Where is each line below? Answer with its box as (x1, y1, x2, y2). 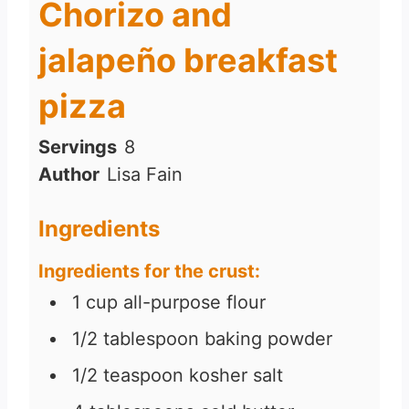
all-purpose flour (123, 291, 266, 314)
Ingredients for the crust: (38, 260, 260, 283)
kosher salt (189, 364, 283, 387)
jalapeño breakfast (38, 39, 338, 80)
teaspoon (103, 364, 184, 387)
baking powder (204, 328, 332, 351)
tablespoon (103, 328, 199, 351)
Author (38, 163, 100, 185)
